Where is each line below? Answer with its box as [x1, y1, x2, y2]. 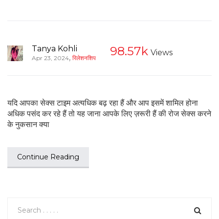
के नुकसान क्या [7, 119, 49, 129]
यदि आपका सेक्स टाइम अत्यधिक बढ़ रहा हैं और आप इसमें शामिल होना [7, 98, 198, 108]
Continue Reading [17, 152, 79, 161]
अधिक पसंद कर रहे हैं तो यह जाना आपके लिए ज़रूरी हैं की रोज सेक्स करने [7, 109, 211, 118]
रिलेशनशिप [72, 54, 96, 62]
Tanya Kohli [32, 44, 77, 53]
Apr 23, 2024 [32, 54, 69, 62]
